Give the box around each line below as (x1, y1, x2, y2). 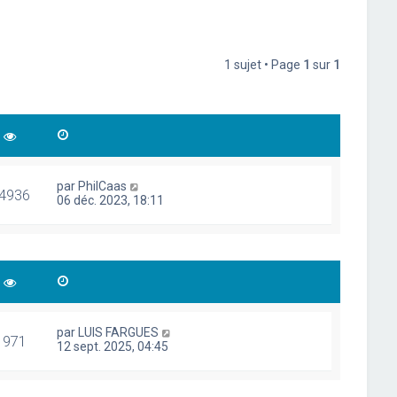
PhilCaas (78, 179, 128, 193)
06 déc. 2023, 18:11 (57, 193, 165, 207)
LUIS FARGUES (78, 325, 160, 339)
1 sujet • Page (224, 58, 304, 72)
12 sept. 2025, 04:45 (57, 339, 169, 354)
